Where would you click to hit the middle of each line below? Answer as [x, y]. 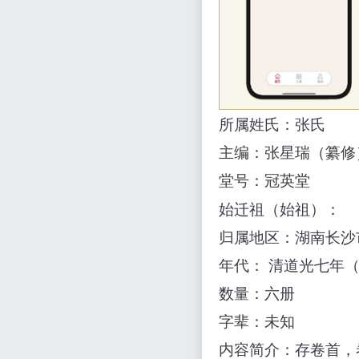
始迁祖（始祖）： [280, 209]
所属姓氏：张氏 [272, 124]
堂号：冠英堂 [264, 181]
